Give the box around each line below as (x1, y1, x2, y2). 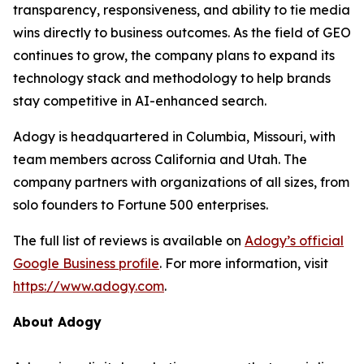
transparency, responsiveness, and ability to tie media (13, 2, 350, 19)
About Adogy (13, 314, 102, 331)
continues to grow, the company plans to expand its (13, 47, 335, 64)
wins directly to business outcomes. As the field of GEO (13, 24, 351, 41)
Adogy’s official (245, 232, 344, 249)
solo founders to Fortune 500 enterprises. (13, 197, 268, 214)
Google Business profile (13, 255, 159, 272)
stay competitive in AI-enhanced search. (13, 93, 266, 110)
